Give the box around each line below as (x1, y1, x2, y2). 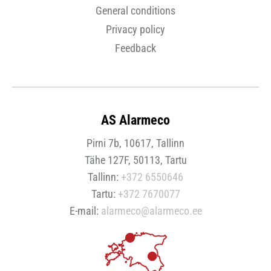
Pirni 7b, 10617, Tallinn (87, 136, 184, 149)
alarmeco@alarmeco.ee (100, 204, 202, 217)
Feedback (115, 41, 156, 54)
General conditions (96, 4, 175, 17)
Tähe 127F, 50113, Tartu (84, 153, 187, 166)
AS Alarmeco (101, 112, 170, 128)
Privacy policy (106, 22, 165, 36)
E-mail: (69, 204, 101, 217)
